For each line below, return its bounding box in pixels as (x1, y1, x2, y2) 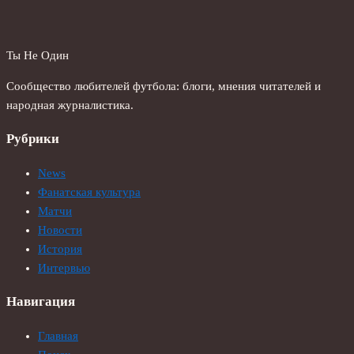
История (38, 243, 82, 256)
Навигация (6, 294, 75, 310)
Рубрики (6, 131, 59, 147)
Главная (38, 330, 78, 343)
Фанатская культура (38, 186, 141, 199)
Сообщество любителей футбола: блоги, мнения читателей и (6, 80, 321, 93)
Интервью (38, 262, 90, 275)
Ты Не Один (6, 49, 69, 62)
